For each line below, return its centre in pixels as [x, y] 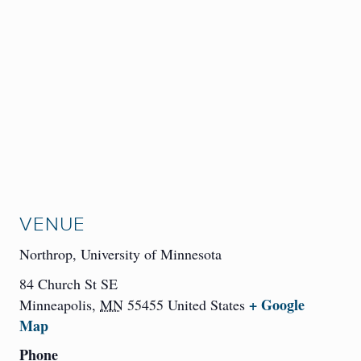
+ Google [277, 305]
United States [206, 305]
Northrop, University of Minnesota [120, 254]
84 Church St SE [68, 284]
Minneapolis [56, 305]
